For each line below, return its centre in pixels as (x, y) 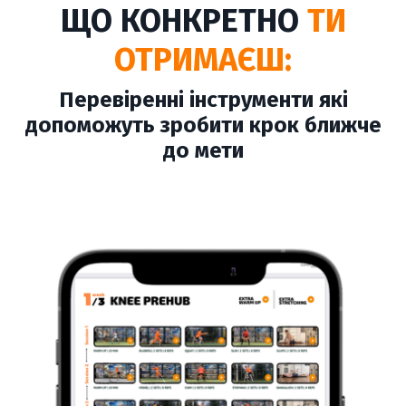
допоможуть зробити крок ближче (203, 125)
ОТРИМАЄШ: (203, 60)
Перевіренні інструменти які (203, 100)
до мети (203, 150)
